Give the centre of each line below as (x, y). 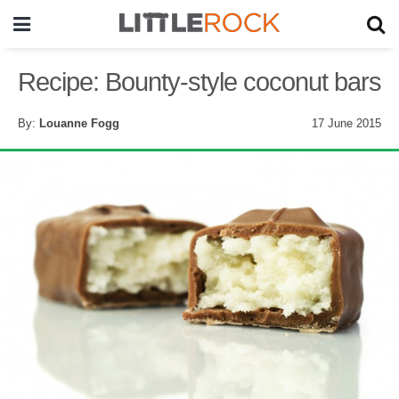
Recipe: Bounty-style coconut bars (199, 82)
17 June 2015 (346, 123)
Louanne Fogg (79, 123)
